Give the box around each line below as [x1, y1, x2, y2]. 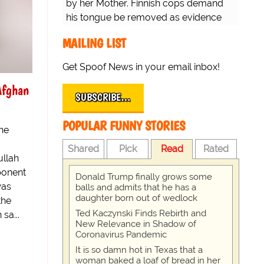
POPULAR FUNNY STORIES [62, 118, 185, 134]
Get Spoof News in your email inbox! [62, 61, 220, 73]
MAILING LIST [62, 35, 126, 52]
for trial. [66, 26, 98, 38]
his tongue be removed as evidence [66, 12, 222, 24]
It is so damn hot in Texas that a [75, 245, 203, 256]
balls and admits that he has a [75, 182, 196, 193]
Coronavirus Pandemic [75, 229, 167, 240]
